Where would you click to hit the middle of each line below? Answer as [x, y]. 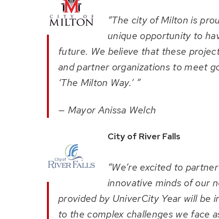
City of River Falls [144, 136]
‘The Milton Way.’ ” [99, 83]
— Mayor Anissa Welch [109, 110]
